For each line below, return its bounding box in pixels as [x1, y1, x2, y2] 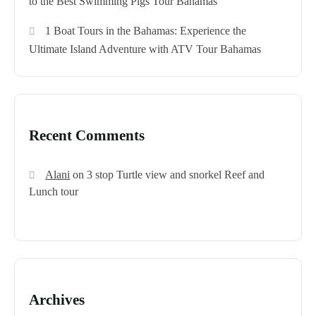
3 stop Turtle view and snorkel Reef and [87, 169, 265, 181]
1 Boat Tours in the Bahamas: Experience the [45, 25, 247, 37]
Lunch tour [29, 186, 78, 198]
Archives [29, 291, 85, 309]
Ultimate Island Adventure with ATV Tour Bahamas [29, 43, 261, 56]
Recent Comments [29, 127, 145, 145]
